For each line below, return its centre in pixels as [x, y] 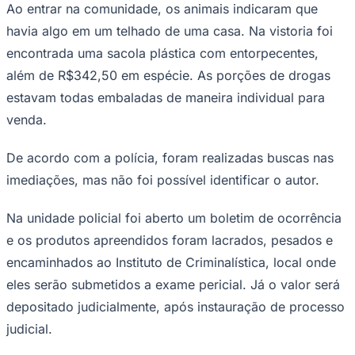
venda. [27, 119]
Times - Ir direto [46, 17]
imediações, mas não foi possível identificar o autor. [163, 179]
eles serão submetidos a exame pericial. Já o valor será [173, 284]
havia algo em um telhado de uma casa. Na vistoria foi [170, 31]
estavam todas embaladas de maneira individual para [166, 97]
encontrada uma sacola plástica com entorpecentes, [162, 53]
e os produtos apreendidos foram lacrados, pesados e [170, 240]
